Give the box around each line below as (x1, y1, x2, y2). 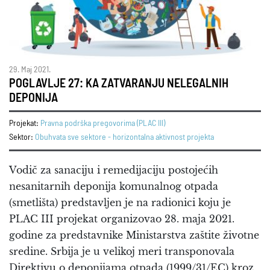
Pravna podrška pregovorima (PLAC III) (40, 119, 165, 128)
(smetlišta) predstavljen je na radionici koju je (9, 196, 231, 209)
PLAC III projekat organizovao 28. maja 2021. (9, 212, 234, 225)
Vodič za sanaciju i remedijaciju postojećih (9, 163, 218, 176)
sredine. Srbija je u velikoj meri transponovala (9, 245, 234, 257)
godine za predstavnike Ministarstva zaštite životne (9, 228, 259, 241)
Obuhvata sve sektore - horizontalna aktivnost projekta (35, 133, 214, 142)
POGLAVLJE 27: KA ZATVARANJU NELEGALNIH (9, 77, 228, 90)
